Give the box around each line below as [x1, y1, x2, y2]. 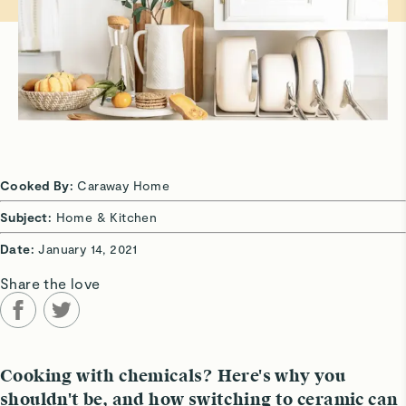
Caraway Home [77, 178, 170, 194]
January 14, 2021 [38, 241, 138, 257]
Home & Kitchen [55, 209, 158, 226]
